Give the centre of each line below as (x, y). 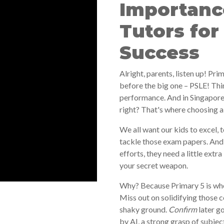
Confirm (183, 209)
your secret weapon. (154, 165)
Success (159, 53)
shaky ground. (144, 209)
